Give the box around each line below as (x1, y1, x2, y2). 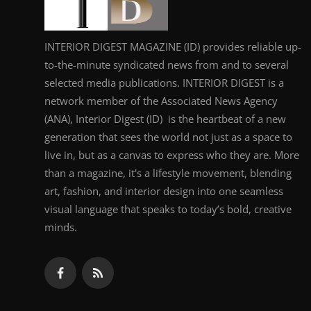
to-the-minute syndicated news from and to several (44, 57, 289, 72)
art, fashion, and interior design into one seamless (44, 183, 283, 198)
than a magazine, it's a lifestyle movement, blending (44, 165, 292, 180)
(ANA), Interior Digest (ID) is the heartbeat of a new (44, 111, 286, 126)
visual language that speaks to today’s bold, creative (44, 201, 292, 216)
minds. (44, 219, 77, 234)
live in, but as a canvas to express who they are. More (44, 147, 299, 162)
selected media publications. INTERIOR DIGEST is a (44, 75, 284, 90)
